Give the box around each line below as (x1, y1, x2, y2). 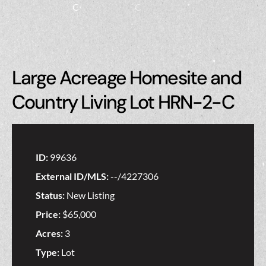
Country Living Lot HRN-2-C (12, 90, 234, 115)
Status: (36, 189, 66, 201)
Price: (36, 208, 62, 220)
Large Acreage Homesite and (12, 65, 241, 91)
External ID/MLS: (36, 170, 110, 182)
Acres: (36, 227, 65, 239)
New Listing (66, 189, 115, 201)
